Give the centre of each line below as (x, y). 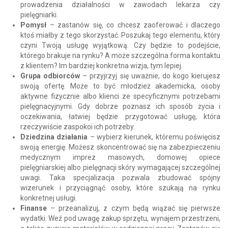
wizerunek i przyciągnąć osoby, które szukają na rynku (120, 188)
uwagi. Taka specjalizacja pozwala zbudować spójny (120, 177)
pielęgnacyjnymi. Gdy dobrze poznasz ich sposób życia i (120, 106)
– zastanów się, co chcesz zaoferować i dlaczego (133, 25)
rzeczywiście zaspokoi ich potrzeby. (78, 126)
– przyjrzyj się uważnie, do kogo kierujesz (150, 76)
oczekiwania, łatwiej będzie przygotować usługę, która (120, 116)
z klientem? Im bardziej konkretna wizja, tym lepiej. (102, 65)
